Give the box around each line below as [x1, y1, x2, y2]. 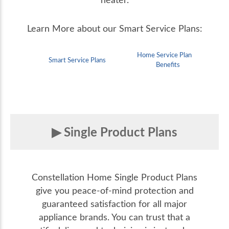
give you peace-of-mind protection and [35, 184, 194, 196]
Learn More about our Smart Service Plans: [27, 22, 202, 35]
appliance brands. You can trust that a [39, 210, 190, 223]
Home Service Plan [137, 50, 192, 60]
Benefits [155, 60, 180, 70]
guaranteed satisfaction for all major [42, 197, 187, 210]
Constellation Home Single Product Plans [32, 170, 197, 183]
